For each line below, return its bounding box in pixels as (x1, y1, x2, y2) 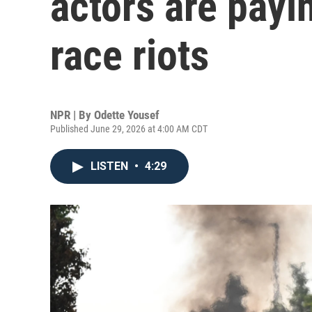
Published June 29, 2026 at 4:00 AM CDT (50, 123, 208, 134)
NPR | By (50, 108, 94, 122)
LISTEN (91, 159, 131, 173)
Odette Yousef (94, 108, 159, 122)
